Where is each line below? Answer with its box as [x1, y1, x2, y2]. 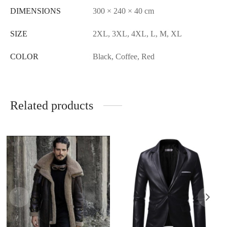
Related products [10, 99, 93, 112]
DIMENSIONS [10, 7, 61, 16]
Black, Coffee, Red [93, 52, 155, 61]
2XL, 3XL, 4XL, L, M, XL [93, 29, 182, 39]
